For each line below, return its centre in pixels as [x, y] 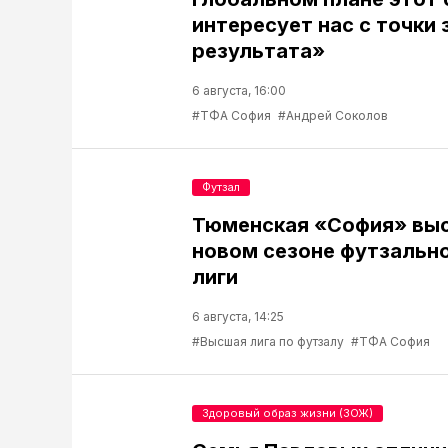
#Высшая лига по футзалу [268, 342]
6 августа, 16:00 [239, 91]
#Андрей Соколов [333, 116]
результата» [258, 51]
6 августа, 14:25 [238, 317]
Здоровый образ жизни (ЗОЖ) [287, 413]
